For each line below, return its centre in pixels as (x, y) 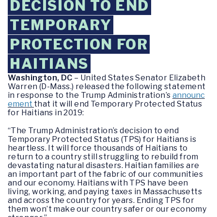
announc (188, 95)
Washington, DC (40, 78)
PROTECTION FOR (79, 44)
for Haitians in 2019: (46, 113)
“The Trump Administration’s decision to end (93, 131)
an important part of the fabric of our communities (105, 174)
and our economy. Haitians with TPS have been (98, 183)
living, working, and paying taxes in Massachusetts (105, 192)
